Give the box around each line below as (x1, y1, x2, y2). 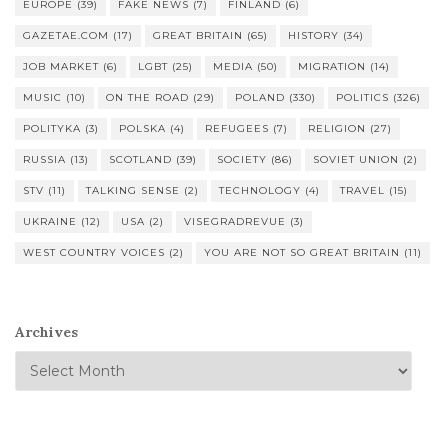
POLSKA (119, 122, 166, 136)
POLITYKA (23, 122, 81, 136)
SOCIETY (217, 153, 267, 167)
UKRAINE (23, 215, 77, 229)
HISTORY (288, 29, 339, 43)
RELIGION (308, 122, 366, 136)
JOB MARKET (23, 60, 99, 74)
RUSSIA (23, 153, 66, 167)
